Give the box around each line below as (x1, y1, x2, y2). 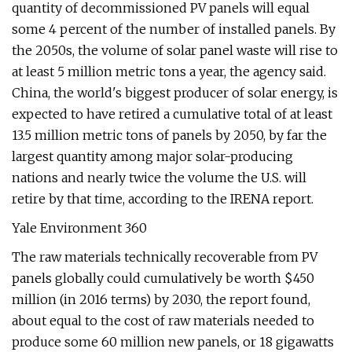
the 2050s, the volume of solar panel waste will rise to (12, 42, 338, 58)
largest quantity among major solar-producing (12, 148, 293, 164)
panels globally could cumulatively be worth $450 (12, 270, 314, 286)
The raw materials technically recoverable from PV (12, 249, 317, 265)
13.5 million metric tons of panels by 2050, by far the (12, 127, 327, 143)
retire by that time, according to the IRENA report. (12, 191, 313, 207)
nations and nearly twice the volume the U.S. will (12, 170, 306, 185)
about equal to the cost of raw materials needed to (12, 313, 314, 328)
